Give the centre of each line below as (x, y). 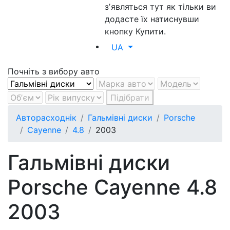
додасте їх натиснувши (152, 19)
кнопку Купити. (136, 31)
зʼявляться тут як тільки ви (161, 7)
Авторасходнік (46, 118)
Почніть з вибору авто (54, 71)
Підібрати (130, 98)
